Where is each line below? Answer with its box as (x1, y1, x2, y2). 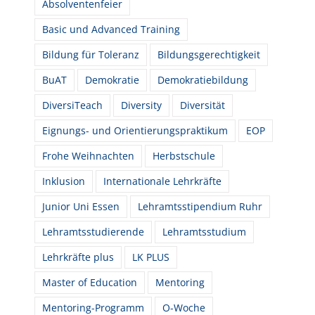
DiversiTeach (42, 98, 103, 112)
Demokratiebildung (157, 72, 249, 86)
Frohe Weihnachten (42, 148, 135, 162)
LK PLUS (132, 250, 170, 264)
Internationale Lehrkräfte (103, 174, 222, 188)
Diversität (180, 98, 226, 112)
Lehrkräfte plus (42, 250, 115, 264)
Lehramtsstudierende (42, 224, 145, 238)
